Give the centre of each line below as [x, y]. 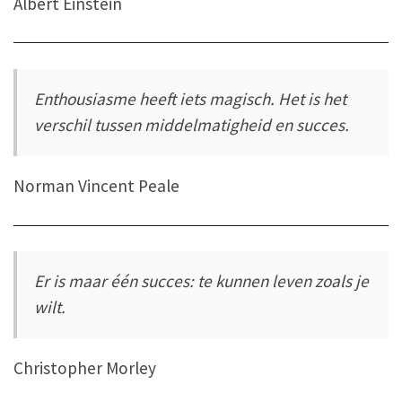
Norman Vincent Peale [96, 185]
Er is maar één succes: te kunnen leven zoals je [202, 281]
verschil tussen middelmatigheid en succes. [192, 125]
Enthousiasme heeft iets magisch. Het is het [191, 99]
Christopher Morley [85, 367]
